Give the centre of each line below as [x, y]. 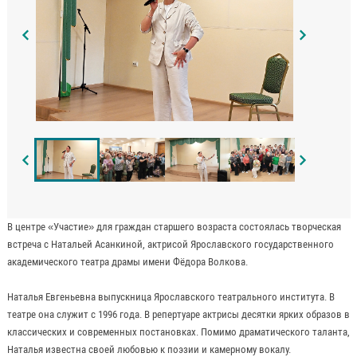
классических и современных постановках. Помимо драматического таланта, [178, 331]
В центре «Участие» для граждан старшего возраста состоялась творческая [174, 226]
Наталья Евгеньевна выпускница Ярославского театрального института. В [171, 296]
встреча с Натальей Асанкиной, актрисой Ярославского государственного [170, 244]
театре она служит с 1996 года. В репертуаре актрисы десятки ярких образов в [178, 314]
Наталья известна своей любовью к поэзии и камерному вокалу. [149, 349]
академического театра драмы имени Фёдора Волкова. [127, 261]
